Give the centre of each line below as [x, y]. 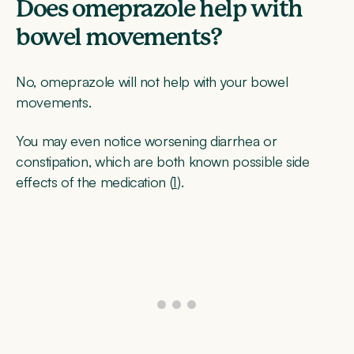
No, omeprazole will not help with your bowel [152, 82]
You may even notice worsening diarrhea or [147, 140]
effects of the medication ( [94, 181]
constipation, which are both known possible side [163, 161]
